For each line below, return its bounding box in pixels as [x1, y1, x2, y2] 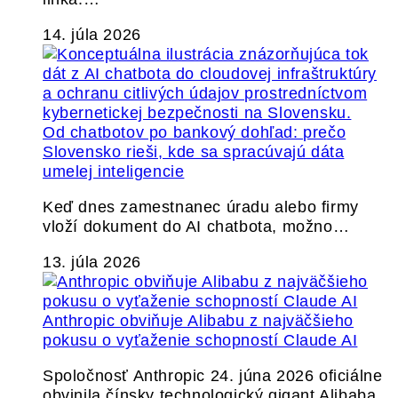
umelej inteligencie [43, 163, 185, 180]
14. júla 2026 [43, 26, 141, 44]
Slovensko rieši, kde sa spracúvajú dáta [43, 143, 345, 161]
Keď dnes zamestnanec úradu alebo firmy [43, 198, 359, 216]
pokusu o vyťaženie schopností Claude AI [43, 331, 358, 349]
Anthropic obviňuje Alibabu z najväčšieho [43, 312, 354, 330]
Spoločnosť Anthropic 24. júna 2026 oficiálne [43, 367, 383, 385]
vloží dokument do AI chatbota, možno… [43, 218, 350, 235]
